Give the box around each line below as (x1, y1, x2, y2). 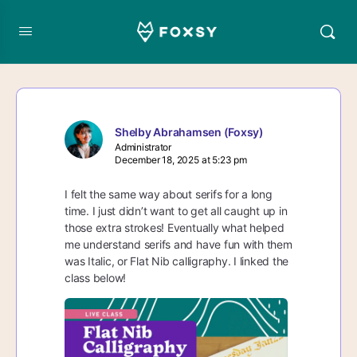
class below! (65, 271, 127, 284)
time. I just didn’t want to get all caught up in (65, 204, 288, 218)
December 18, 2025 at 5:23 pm (115, 154, 247, 166)
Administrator (115, 141, 171, 153)
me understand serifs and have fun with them (65, 237, 292, 251)
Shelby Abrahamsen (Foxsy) (115, 125, 264, 139)
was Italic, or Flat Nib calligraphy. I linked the (65, 254, 289, 268)
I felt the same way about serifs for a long (65, 187, 273, 201)
